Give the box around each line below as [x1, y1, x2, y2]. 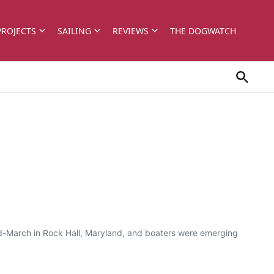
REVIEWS [113, 24, 149, 37]
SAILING [57, 24, 91, 37]
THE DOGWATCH [170, 24, 236, 37]
